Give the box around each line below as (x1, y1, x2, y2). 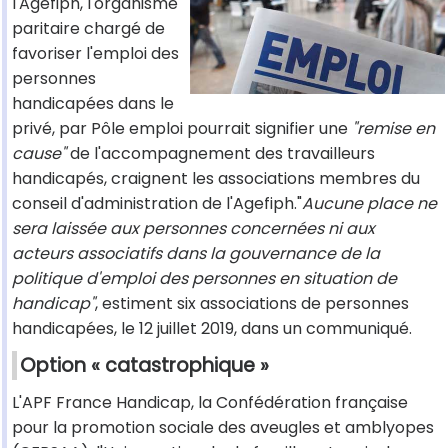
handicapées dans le (12, 92, 174, 116)
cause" (12, 142, 66, 166)
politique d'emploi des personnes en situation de (12, 267, 397, 291)
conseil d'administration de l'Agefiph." (12, 192, 302, 216)
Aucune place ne (302, 192, 437, 216)
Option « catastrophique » (20, 352, 269, 380)
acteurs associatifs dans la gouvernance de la (12, 242, 380, 266)
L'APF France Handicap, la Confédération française (12, 391, 408, 415)
